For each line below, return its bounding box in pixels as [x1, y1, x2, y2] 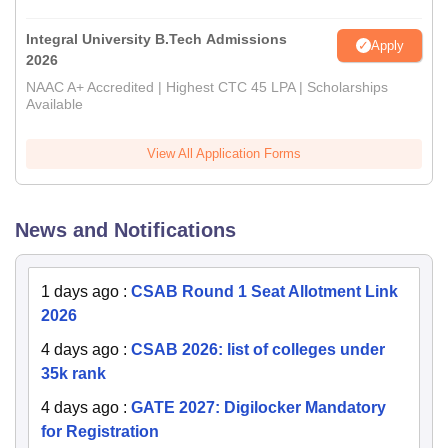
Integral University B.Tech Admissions [26, 31, 287, 47]
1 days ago [41, 283, 119, 300]
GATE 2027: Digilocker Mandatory [131, 399, 386, 416]
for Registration [41, 423, 159, 440]
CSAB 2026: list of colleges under [131, 341, 385, 358]
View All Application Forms [147, 146, 301, 161]
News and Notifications [15, 219, 236, 241]
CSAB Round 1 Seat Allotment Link [131, 283, 398, 300]
